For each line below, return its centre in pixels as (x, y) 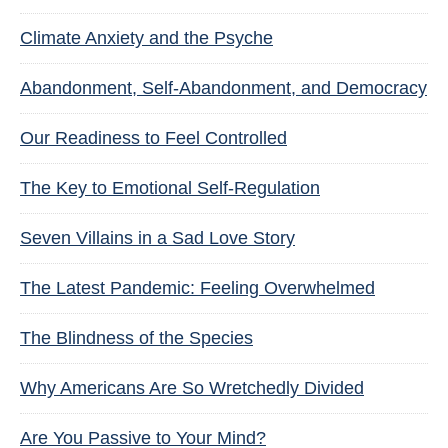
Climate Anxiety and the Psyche (146, 38)
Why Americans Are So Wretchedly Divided (192, 388)
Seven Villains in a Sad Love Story (157, 238)
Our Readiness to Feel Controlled (153, 138)
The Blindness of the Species (136, 338)
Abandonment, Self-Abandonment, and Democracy (223, 88)
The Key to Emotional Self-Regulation (170, 188)
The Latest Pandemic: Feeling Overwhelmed (197, 288)
